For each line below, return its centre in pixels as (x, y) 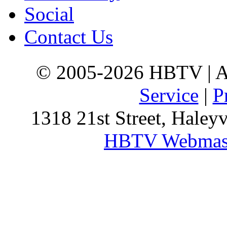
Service (169, 95)
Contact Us (69, 37)
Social (49, 14)
